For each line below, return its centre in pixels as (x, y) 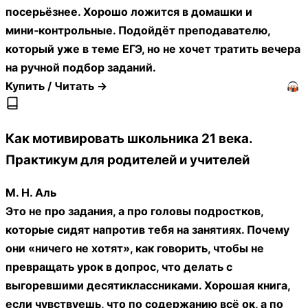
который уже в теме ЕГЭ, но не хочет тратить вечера (153, 48)
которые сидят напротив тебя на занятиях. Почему (147, 230)
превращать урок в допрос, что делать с (119, 267)
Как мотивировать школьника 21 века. (129, 139)
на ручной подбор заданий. (81, 67)
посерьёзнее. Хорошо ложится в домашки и (129, 11)
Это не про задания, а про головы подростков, (134, 211)
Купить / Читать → (56, 86)
